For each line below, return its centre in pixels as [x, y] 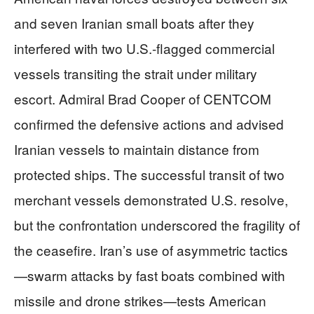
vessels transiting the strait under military [136, 73]
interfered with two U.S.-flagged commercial [144, 48]
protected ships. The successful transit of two [149, 174]
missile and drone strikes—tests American [140, 300]
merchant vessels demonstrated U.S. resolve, [151, 199]
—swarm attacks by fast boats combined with [150, 275]
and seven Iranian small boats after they [134, 23]
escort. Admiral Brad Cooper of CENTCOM [143, 98]
